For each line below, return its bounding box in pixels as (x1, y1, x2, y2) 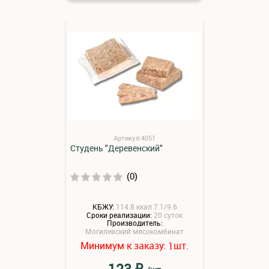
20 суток (154, 210, 183, 220)
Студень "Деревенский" (70, 142, 163, 154)
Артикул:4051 (113, 133, 156, 142)
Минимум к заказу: (80, 239, 168, 253)
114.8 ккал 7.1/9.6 (115, 201, 177, 211)
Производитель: (106, 218, 163, 228)
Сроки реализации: (86, 210, 152, 220)
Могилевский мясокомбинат (85, 226, 184, 237)
